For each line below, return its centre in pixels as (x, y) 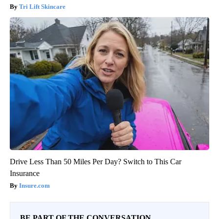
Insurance (25, 173)
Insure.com (34, 185)
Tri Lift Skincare (42, 6)
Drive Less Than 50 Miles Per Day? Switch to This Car (96, 161)
